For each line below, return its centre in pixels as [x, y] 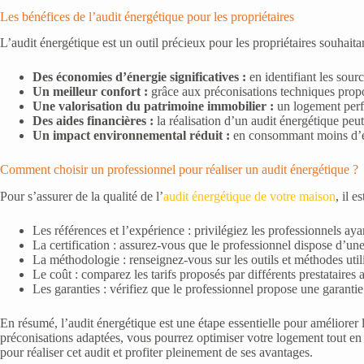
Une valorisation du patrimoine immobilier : [153, 106]
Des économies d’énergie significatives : [139, 77]
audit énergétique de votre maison [249, 197]
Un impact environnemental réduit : [131, 136]
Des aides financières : [93, 121]
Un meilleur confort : [90, 92]
